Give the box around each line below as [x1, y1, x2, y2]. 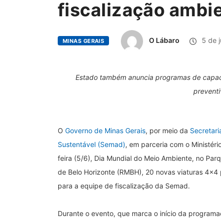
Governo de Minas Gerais [65, 126, 146, 135]
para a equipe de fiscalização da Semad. [58, 181, 190, 190]
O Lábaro [149, 36, 180, 45]
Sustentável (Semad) [58, 140, 125, 148]
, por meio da [146, 126, 190, 135]
